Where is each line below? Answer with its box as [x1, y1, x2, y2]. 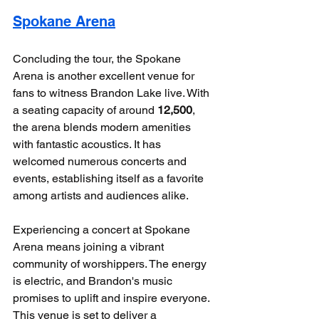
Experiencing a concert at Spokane [13, 222, 193, 236]
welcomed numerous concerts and [13, 154, 189, 168]
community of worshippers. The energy [13, 256, 209, 271]
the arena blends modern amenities [13, 120, 194, 134]
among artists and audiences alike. [13, 188, 189, 202]
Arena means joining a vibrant [13, 239, 167, 253]
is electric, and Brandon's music [13, 273, 175, 288]
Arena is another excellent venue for [13, 68, 197, 83]
